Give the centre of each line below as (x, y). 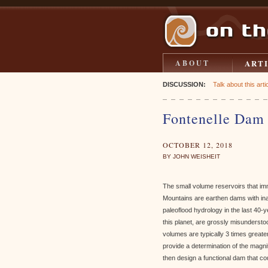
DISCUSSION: (184, 84)
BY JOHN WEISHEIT (191, 156)
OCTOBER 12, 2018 (198, 145)
